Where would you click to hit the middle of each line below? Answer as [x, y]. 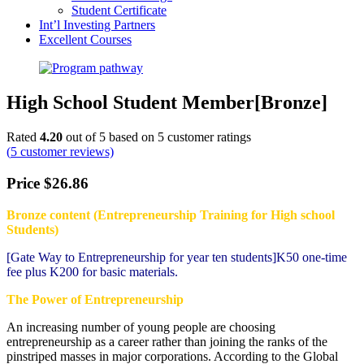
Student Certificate [119, 10]
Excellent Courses [85, 39]
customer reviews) [65, 152]
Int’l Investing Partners [97, 24]
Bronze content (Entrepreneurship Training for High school [171, 214]
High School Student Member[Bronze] [167, 103]
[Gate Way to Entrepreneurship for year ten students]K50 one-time [177, 257]
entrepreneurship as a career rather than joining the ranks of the [167, 341]
